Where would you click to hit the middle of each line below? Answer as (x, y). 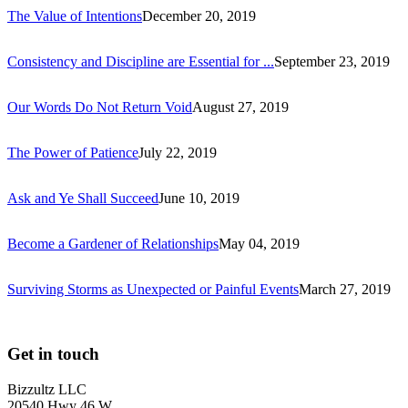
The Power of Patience (73, 153)
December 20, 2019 (199, 16)
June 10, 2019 (199, 199)
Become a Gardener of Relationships (113, 244)
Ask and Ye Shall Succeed (83, 199)
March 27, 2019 (345, 290)
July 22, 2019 (178, 153)
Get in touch (53, 354)
